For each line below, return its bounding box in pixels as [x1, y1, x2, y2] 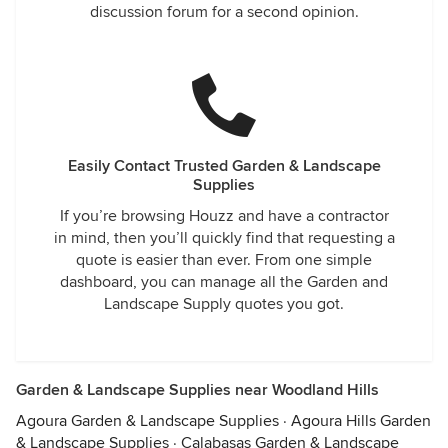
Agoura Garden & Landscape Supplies [16, 411, 279, 431]
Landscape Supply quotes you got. [104, 294, 344, 314]
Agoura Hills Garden [291, 411, 431, 431]
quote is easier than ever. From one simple [76, 250, 372, 270]
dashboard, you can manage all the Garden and [60, 272, 388, 292]
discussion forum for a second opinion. [89, 2, 359, 22]
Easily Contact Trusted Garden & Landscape [67, 156, 381, 176]
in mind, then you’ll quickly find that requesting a [53, 228, 395, 248]
